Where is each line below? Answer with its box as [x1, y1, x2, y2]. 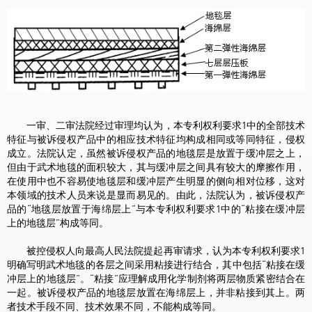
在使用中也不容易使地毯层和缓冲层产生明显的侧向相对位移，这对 [7, 176, 305, 187]
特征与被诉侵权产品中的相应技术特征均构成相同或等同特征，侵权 [7, 134, 305, 145]
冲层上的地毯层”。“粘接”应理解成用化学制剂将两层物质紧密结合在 [7, 274, 305, 284]
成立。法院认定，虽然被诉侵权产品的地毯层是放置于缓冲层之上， [7, 148, 305, 159]
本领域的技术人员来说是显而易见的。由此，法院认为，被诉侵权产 [7, 190, 305, 201]
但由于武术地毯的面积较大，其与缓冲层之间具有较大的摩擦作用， [7, 162, 305, 173]
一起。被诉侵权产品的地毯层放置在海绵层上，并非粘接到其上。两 [7, 288, 305, 298]
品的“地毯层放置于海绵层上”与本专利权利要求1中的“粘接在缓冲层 [7, 204, 305, 214]
